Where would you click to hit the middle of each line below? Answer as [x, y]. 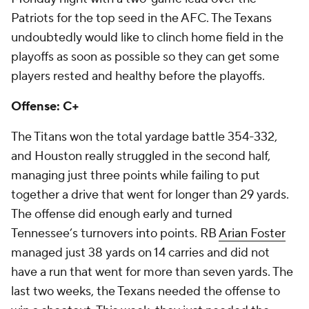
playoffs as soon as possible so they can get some [145, 57]
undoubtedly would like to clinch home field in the [147, 38]
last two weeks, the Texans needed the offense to [146, 291]
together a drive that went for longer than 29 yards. [150, 195]
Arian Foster [252, 233]
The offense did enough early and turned [122, 214]
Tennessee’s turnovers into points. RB [115, 233]
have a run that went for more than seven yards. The [152, 272]
